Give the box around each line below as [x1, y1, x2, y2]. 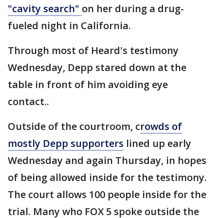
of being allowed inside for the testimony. [8, 170, 207, 184]
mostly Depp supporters [8, 136, 124, 150]
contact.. [8, 94, 49, 108]
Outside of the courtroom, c [8, 119, 140, 133]
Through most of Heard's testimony [8, 43, 179, 57]
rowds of [140, 119, 182, 133]
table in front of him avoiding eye [8, 77, 168, 91]
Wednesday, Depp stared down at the [8, 60, 186, 74]
